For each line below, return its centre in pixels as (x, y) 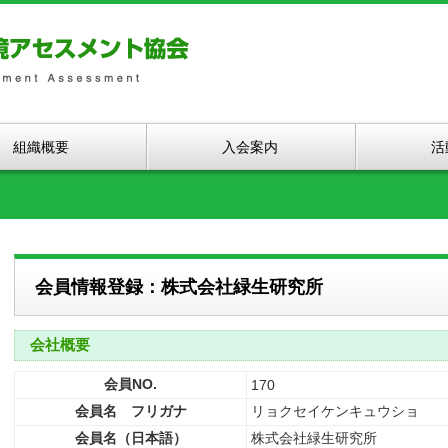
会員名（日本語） (130, 438)
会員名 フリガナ (130, 411)
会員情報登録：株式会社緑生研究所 (179, 287)
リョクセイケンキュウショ (335, 411)
